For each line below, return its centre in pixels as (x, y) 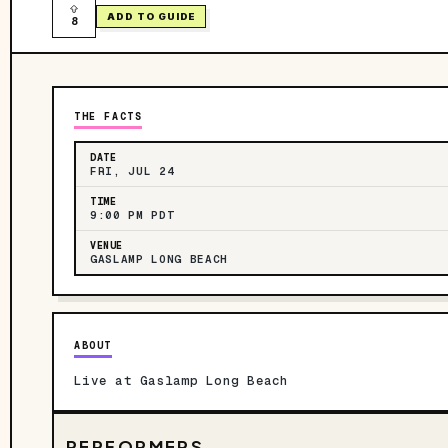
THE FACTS (108, 116)
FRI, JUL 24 (132, 171)
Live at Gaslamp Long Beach (181, 380)
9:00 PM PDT (132, 215)
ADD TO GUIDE (151, 16)
